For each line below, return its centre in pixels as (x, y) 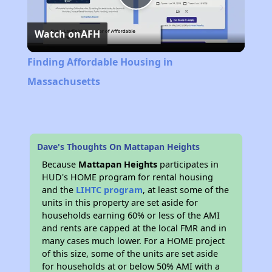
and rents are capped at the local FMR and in (134, 228)
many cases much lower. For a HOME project (134, 241)
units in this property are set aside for (120, 203)
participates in (188, 165)
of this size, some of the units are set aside (130, 254)
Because (60, 165)
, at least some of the (186, 190)
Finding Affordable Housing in (100, 62)
